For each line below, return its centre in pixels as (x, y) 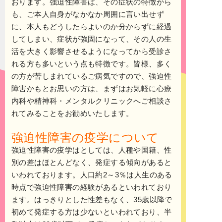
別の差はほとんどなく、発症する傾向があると (92, 163)
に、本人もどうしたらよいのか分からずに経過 (92, 27)
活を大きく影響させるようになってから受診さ (92, 52)
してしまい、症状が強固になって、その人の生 (92, 39)
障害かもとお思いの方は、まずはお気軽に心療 (92, 89)
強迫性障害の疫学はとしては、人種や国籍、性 (92, 150)
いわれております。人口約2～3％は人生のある (92, 175)
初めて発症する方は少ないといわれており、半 (92, 212)
